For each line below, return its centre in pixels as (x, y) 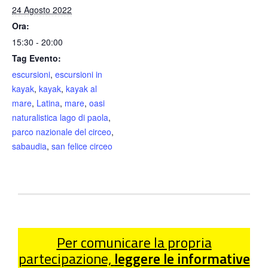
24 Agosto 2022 (42, 10)
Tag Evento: (36, 58)
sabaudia (29, 146)
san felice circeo (82, 146)
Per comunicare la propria (134, 243)
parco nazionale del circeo (62, 132)
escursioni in (79, 74)
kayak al (81, 89)
